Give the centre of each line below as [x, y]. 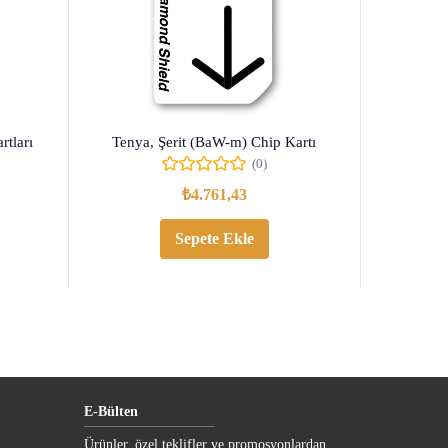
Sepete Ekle [214, 239]
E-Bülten [110, 412]
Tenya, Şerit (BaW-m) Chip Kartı [214, 142]
